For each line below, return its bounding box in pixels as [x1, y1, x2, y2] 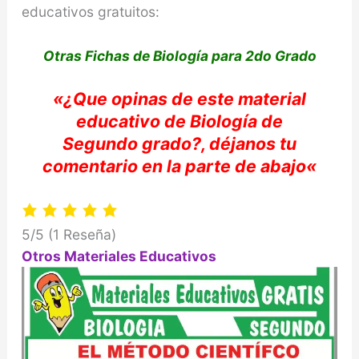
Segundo [63, 133, 138, 155]
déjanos [209, 133, 276, 155]
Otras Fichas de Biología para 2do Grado [42, 46, 317, 64]
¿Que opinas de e [63, 88, 208, 110]
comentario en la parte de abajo [42, 155, 306, 177]
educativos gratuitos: [21, 2, 159, 20]
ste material [208, 88, 306, 110]
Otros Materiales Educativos [21, 247, 216, 264]
